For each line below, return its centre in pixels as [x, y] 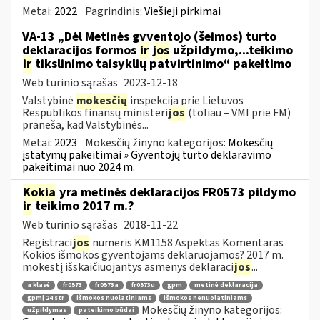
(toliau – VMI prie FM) [238, 112]
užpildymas [47, 311]
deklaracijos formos [81, 50]
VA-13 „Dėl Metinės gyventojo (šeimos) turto [149, 36]
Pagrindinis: [115, 11]
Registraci [47, 242]
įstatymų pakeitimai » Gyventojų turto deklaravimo [147, 155]
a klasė [39, 286]
